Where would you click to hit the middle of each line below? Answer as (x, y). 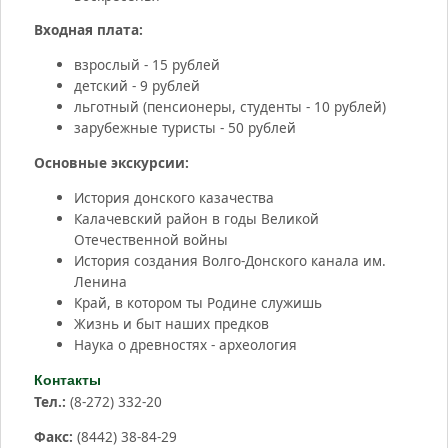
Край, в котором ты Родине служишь (198, 303)
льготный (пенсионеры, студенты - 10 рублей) (230, 107)
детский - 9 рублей (137, 86)
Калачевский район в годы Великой (196, 219)
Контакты (67, 379)
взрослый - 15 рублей (147, 65)
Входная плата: (88, 30)
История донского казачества (174, 198)
